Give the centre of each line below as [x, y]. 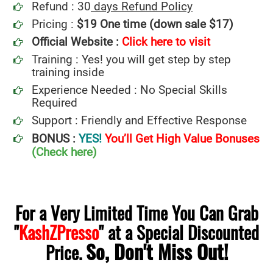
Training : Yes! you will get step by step [131, 59]
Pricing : [54, 24]
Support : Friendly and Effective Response [139, 120]
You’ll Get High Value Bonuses [182, 139]
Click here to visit [166, 42]
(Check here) [64, 152]
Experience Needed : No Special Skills [129, 90]
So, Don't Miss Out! [157, 251]
